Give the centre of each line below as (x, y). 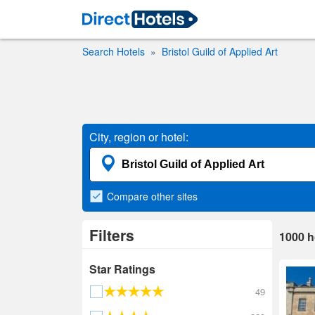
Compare (129, 196)
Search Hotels (114, 51)
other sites (174, 196)
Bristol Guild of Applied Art (220, 51)
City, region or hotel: (139, 137)
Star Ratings (122, 269)
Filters (112, 235)
